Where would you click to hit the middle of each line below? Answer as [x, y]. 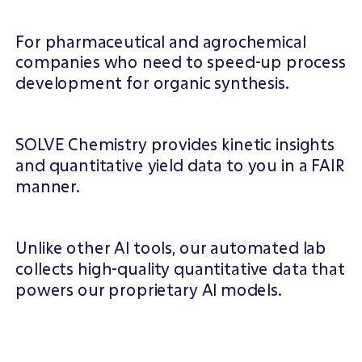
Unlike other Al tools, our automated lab [171, 248]
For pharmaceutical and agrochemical [161, 41]
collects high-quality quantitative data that [180, 269]
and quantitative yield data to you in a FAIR [180, 165]
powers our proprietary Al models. [149, 289]
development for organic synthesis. [152, 82]
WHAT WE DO [48, 23]
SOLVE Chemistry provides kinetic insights [175, 145]
